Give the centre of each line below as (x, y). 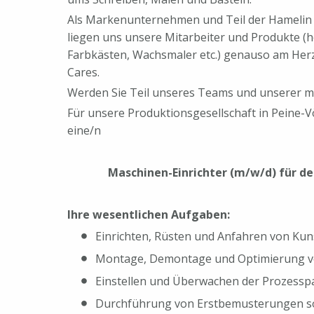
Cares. (83, 72)
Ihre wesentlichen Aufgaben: (149, 215)
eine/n (84, 130)
